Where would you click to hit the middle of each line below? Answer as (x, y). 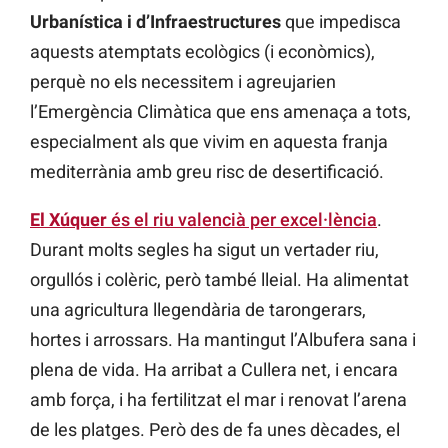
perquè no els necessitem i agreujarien (183, 81)
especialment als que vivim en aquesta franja (209, 141)
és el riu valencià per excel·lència (242, 219)
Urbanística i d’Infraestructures (155, 21)
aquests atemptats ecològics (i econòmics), (202, 51)
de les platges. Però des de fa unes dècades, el (215, 429)
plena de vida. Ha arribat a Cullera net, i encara (214, 369)
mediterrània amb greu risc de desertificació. (207, 171)
